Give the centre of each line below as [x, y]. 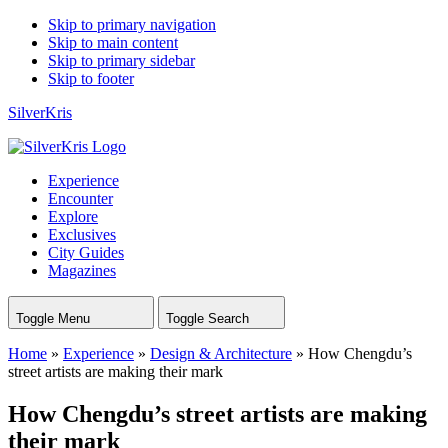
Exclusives [82, 234]
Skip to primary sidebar [121, 60]
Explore [73, 216]
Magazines [82, 270]
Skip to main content [113, 42]
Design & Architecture [221, 353]
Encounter [80, 198]
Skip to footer [91, 78]
